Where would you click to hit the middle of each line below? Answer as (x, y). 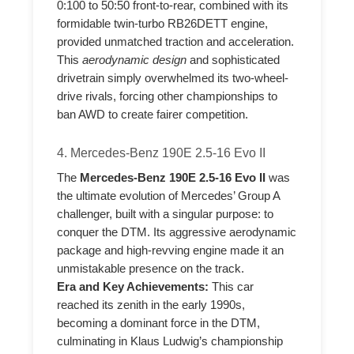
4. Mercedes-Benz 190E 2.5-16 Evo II (162, 152)
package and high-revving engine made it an (171, 250)
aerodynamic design (135, 60)
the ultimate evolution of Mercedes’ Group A (169, 196)
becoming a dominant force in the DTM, (159, 323)
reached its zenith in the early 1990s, (151, 305)
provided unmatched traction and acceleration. (176, 41)
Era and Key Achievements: (133, 286)
